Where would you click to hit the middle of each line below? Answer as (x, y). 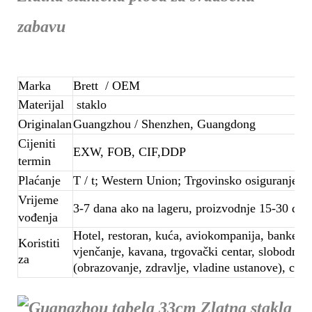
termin (34, 161)
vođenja (38, 217)
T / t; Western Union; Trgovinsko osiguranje (185, 180)
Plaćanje (39, 180)
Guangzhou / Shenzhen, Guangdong (164, 124)
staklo (90, 104)
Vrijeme (38, 200)
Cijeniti (37, 143)
